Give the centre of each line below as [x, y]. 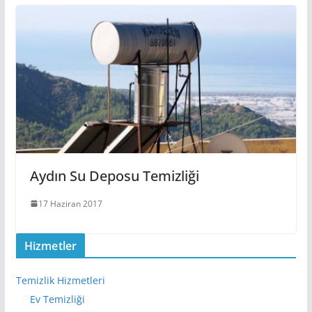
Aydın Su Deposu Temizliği [114, 175]
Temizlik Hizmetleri [60, 280]
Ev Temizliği [57, 299]
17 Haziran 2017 [70, 203]
